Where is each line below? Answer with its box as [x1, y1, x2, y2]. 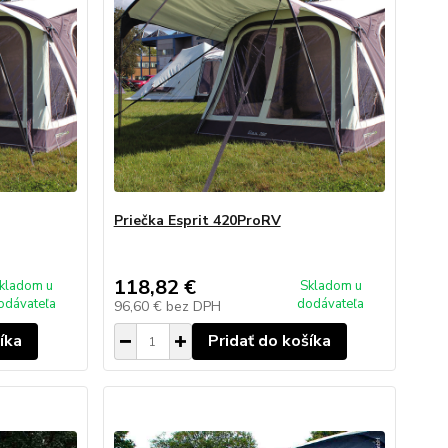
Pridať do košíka [207, 330, 331, 352]
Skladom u [299, 277, 362, 295]
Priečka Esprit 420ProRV [113, 211, 281, 230]
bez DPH [165, 297, 221, 316]
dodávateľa [297, 295, 365, 313]
